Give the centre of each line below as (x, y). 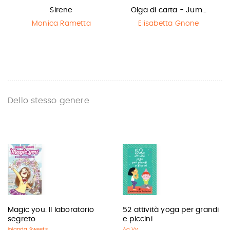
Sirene (61, 10)
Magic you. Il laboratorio (51, 210)
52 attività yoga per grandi (171, 210)
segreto (22, 219)
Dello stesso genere (49, 101)
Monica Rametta (61, 24)
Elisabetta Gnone (169, 24)
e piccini (138, 219)
